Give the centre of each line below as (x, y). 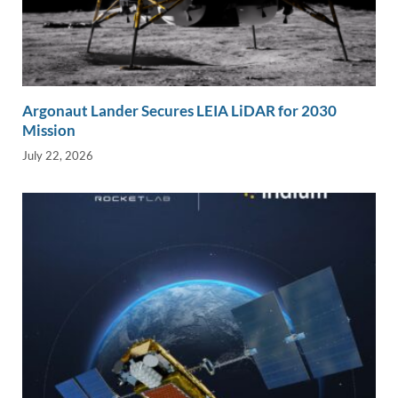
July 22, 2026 (58, 156)
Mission (49, 130)
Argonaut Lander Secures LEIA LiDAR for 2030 (179, 110)
